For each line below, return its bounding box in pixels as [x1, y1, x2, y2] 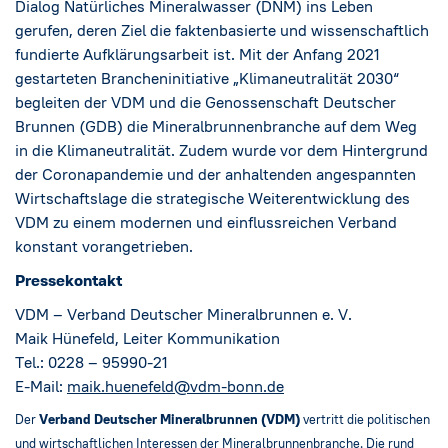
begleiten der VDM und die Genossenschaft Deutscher [15, 92, 396, 112]
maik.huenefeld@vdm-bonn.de [67, 376, 284, 396]
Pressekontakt [15, 270, 122, 290]
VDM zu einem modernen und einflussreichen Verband [15, 212, 397, 232]
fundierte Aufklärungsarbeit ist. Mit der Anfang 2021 [15, 44, 380, 64]
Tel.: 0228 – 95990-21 [15, 352, 168, 372]
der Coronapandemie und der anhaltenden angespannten [15, 164, 416, 184]
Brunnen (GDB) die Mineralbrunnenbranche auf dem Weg [15, 116, 417, 136]
